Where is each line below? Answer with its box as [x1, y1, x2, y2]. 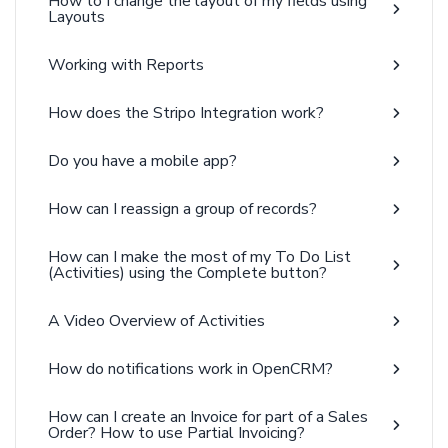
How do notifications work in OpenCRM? [48, 358, 333, 380]
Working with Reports [48, 54, 204, 76]
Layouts [48, 6, 105, 28]
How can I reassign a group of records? [48, 198, 317, 220]
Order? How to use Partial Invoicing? [48, 422, 305, 444]
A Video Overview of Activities [48, 310, 265, 332]
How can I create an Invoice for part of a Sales [48, 406, 368, 428]
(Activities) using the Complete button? [48, 262, 327, 284]
